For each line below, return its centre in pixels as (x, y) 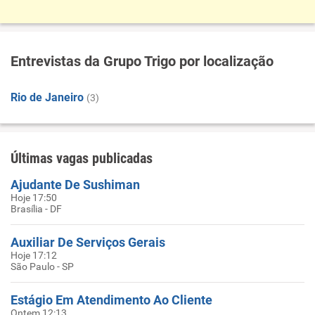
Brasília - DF (36, 209)
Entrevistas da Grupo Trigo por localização (142, 61)
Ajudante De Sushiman (75, 185)
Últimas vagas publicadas (82, 158)
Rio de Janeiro (47, 97)
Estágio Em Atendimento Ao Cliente (111, 300)
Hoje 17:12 (34, 255)
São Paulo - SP (42, 266)
